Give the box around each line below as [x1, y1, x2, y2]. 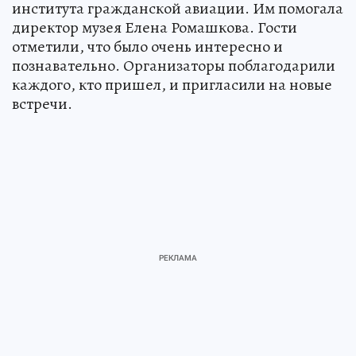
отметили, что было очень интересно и [12, 36, 283, 58]
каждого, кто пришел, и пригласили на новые [12, 74, 332, 96]
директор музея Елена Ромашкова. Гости [12, 17, 297, 39]
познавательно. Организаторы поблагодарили [12, 55, 335, 77]
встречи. [12, 93, 72, 115]
